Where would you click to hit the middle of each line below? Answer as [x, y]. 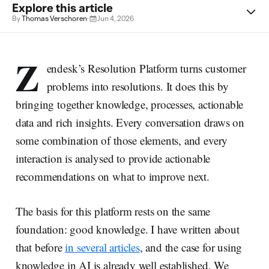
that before [40, 247]
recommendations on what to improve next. [113, 176]
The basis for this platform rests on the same [113, 211]
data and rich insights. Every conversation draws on [130, 122]
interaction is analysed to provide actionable [113, 158]
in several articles [102, 247]
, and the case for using [191, 247]
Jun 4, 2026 [116, 18]
